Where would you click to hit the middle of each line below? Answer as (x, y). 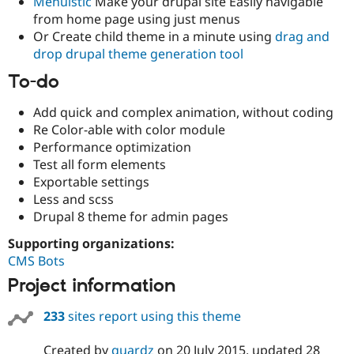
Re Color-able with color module (129, 130)
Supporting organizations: (93, 243)
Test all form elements (100, 165)
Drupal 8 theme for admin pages (131, 217)
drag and (302, 36)
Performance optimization (112, 147)
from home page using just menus (137, 19)
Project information (92, 286)
